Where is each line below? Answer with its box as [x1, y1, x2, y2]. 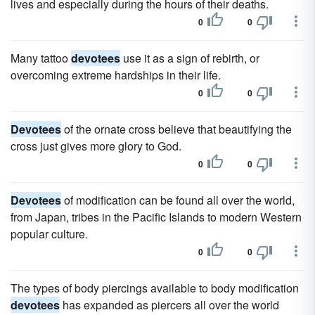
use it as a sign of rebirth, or [120, 50, 259, 66]
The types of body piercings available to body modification [11, 280, 299, 296]
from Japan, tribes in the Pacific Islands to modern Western [11, 209, 302, 225]
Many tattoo [11, 50, 71, 66]
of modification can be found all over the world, [61, 192, 295, 208]
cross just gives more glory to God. [11, 138, 181, 154]
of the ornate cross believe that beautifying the [61, 121, 292, 137]
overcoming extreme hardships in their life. [11, 67, 221, 83]
